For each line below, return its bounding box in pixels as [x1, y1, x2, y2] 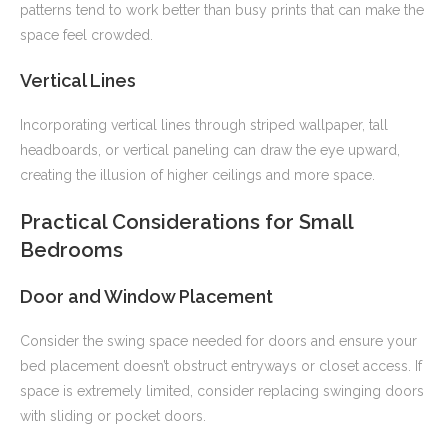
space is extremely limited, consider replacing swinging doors [20, 383, 424, 400]
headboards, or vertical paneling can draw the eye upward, [20, 142, 400, 159]
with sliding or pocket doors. [20, 408, 206, 425]
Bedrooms [20, 238, 123, 263]
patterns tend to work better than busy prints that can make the [20, 2, 424, 19]
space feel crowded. [20, 27, 153, 44]
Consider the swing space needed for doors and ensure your [20, 333, 417, 350]
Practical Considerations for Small [20, 210, 353, 235]
